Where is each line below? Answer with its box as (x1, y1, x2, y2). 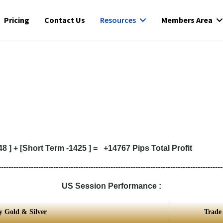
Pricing (4, 15, 30, 25)
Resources (100, 15, 136, 25)
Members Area (161, 15, 213, 25)
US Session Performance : (62, 182, 161, 190)
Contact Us (44, 15, 86, 25)
